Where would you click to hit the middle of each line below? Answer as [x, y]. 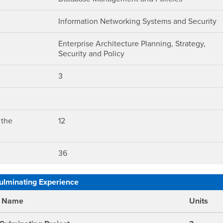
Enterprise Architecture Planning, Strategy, [132, 44]
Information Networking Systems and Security [138, 21]
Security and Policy [92, 54]
